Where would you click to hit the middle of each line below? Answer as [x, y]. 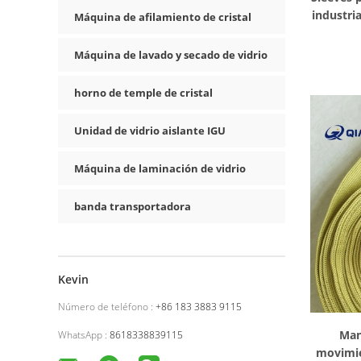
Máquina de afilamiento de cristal [163, 17]
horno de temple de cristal [143, 93]
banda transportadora [133, 206]
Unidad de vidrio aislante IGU [150, 131]
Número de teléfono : [106, 307]
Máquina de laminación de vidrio [160, 168]
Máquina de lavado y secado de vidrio [171, 55]
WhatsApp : [83, 335]
